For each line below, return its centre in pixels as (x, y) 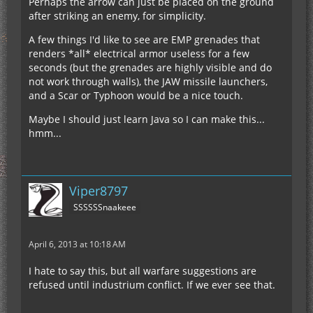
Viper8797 (99, 191)
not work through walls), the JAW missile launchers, (148, 81)
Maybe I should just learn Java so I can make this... (147, 119)
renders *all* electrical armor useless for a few (139, 53)
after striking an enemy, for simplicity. (117, 16)
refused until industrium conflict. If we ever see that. (152, 285)
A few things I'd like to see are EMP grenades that (144, 39)
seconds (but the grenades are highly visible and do (150, 67)
